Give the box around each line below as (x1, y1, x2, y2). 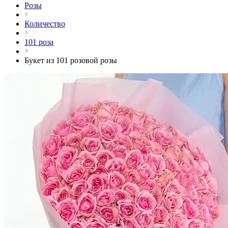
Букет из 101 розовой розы (24, 56, 117, 65)
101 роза (24, 38, 53, 47)
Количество (24, 19, 65, 28)
